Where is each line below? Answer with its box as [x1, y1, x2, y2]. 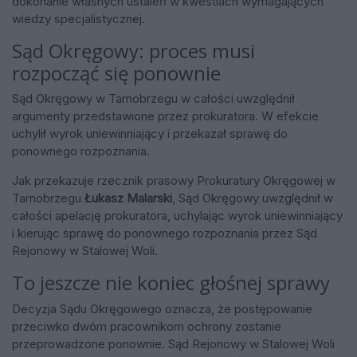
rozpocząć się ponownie [12, 59, 221, 86]
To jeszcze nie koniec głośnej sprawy [12, 269, 330, 296]
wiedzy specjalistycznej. [12, 10, 145, 26]
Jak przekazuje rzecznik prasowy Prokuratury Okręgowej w [12, 173, 335, 189]
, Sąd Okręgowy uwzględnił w [172, 190, 333, 206]
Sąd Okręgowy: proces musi [12, 37, 255, 64]
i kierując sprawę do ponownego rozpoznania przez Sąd [12, 226, 317, 241]
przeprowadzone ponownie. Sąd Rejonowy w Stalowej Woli [12, 335, 335, 351]
